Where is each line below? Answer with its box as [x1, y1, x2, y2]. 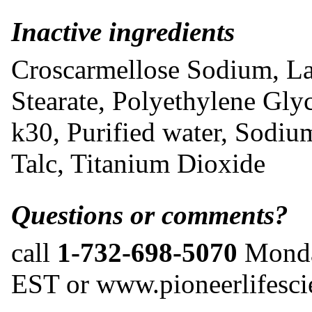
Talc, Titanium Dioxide [11, 148, 265, 178]
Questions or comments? [11, 200, 288, 231]
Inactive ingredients [11, 17, 235, 47]
